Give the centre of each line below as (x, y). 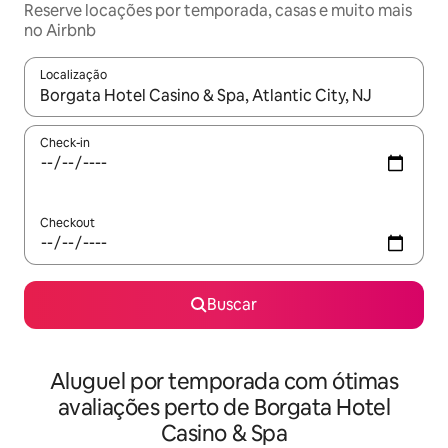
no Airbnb (60, 31)
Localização (73, 75)
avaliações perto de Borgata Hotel (224, 408)
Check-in (65, 143)
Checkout (67, 223)
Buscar (232, 305)
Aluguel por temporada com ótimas (224, 382)
